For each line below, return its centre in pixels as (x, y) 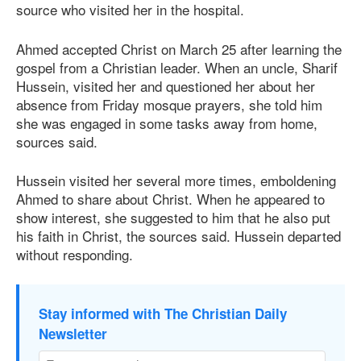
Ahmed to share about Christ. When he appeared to (170, 199)
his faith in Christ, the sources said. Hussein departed (178, 236)
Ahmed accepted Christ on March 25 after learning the (179, 48)
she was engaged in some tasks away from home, (167, 122)
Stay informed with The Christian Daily (163, 313)
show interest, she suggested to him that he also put (173, 218)
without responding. (75, 255)
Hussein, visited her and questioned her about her (166, 85)
